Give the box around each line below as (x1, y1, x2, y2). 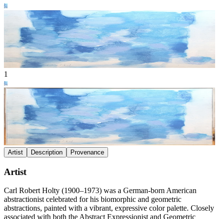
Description (31, 148, 63, 156)
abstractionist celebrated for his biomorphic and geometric (4, 195, 181, 204)
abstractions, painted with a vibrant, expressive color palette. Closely (4, 204, 214, 213)
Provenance (70, 148, 104, 156)
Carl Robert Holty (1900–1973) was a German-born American (4, 186, 197, 195)
